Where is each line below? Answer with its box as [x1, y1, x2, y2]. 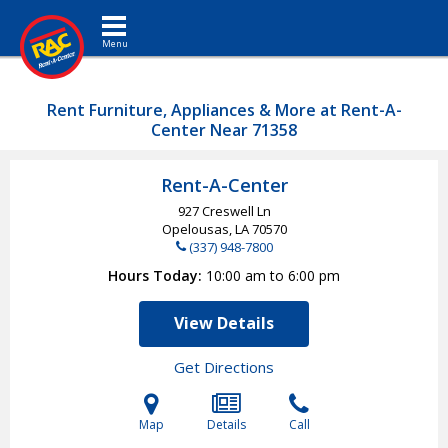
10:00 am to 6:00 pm [206, 266, 340, 285]
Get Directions [174, 357, 274, 377]
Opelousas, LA [161, 220, 252, 238]
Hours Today [108, 266, 198, 285]
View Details [174, 312, 274, 334]
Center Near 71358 [151, 119, 297, 141]
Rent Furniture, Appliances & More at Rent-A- [46, 99, 402, 121]
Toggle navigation [113, 5, 180, 24]
